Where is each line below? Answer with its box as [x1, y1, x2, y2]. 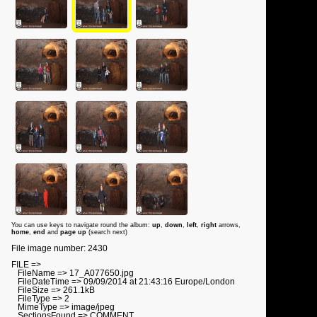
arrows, [217, 221, 241, 229]
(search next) [88, 229, 127, 236]
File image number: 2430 [11, 243, 108, 253]
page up [60, 229, 88, 236]
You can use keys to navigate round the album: [11, 221, 152, 229]
